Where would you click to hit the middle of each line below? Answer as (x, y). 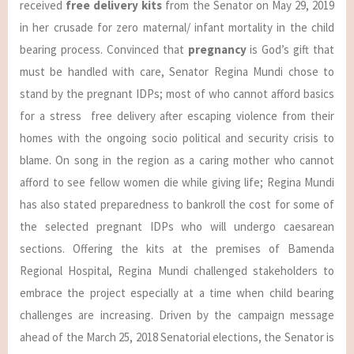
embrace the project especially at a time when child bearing (177, 293)
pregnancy (215, 49)
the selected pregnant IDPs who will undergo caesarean (177, 226)
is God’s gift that (290, 49)
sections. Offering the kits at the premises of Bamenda (177, 249)
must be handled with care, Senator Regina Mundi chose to (177, 72)
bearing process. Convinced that (102, 49)
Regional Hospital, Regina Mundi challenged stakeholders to (177, 271)
